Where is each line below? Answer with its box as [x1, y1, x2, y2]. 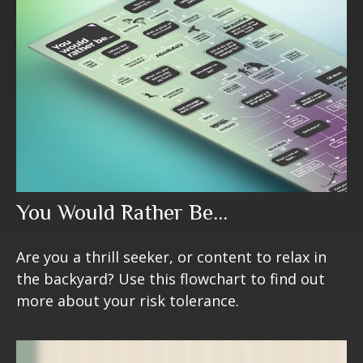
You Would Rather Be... [16, 199, 228, 224]
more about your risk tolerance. [16, 290, 239, 310]
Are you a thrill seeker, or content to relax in [16, 246, 327, 267]
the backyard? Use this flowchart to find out [16, 268, 325, 288]
